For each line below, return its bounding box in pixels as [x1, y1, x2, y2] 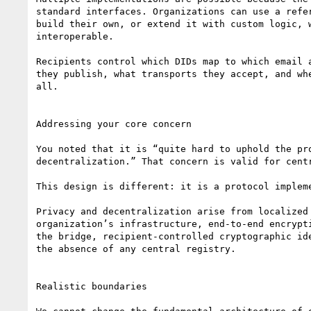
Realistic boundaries [36, 280, 147, 292]
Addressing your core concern [36, 118, 192, 129]
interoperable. [36, 31, 114, 42]
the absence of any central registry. [36, 243, 236, 254]
